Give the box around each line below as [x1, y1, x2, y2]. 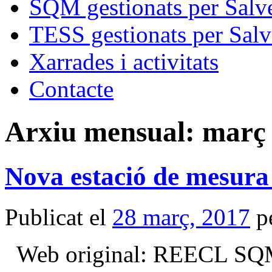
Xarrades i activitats [29, 49, 219, 75]
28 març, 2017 [112, 203, 250, 230]
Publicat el [5, 203, 106, 230]
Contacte [29, 76, 114, 102]
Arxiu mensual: [5, 116, 202, 148]
